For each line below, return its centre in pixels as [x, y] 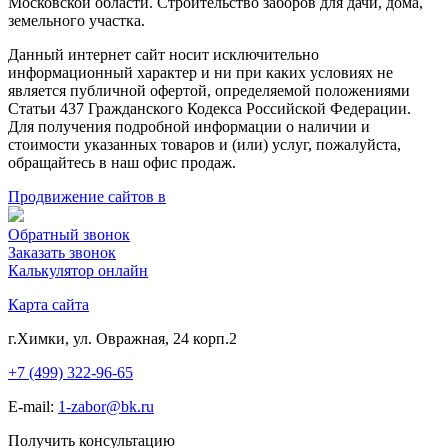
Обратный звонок [69, 234]
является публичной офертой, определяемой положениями [209, 90]
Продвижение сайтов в [87, 196]
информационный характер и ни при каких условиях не [200, 72]
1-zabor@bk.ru [106, 406]
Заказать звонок [62, 252]
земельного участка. [76, 20]
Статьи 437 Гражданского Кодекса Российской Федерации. [209, 108]
